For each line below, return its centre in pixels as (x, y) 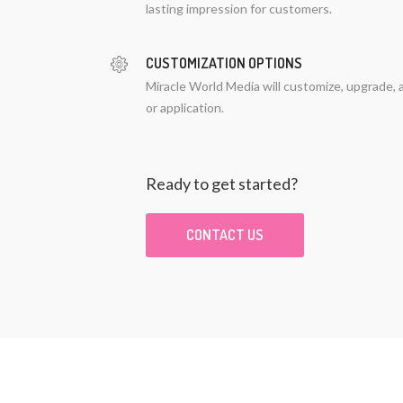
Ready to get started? (222, 184)
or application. (185, 107)
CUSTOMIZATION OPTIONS (224, 63)
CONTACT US (225, 235)
